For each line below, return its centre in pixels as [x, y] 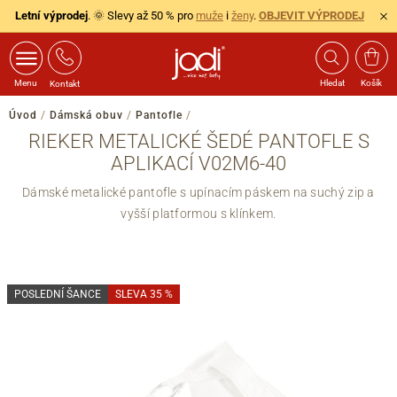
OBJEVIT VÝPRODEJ [311, 16]
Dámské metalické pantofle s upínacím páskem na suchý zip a [198, 192]
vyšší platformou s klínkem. [198, 214]
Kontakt [64, 84]
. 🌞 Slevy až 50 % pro [142, 16]
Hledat [332, 83]
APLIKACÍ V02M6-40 [198, 163]
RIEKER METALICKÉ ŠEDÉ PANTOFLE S [198, 141]
